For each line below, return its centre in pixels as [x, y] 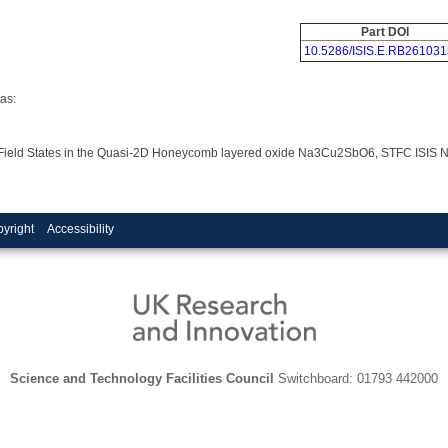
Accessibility [80, 228]
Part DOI [384, 31]
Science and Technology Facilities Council [142, 378]
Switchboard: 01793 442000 [356, 378]
